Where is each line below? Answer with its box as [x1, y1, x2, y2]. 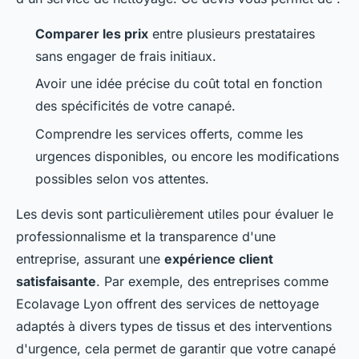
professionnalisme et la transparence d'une [16, 228, 276, 244]
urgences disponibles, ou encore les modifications [35, 147, 339, 164]
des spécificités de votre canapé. [35, 98, 236, 115]
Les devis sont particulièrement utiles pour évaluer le [16, 205, 333, 222]
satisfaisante [16, 272, 96, 289]
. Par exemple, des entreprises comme [96, 272, 329, 289]
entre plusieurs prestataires [148, 25, 315, 42]
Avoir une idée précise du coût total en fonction [35, 75, 322, 92]
